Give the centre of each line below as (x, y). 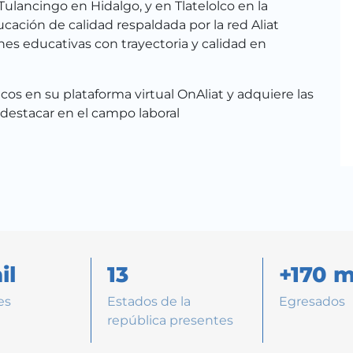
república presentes (170, 320)
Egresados (312, 301)
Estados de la (149, 301)
